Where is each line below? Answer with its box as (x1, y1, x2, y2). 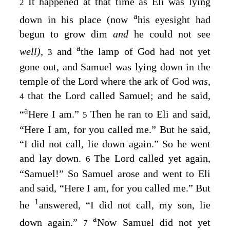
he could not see (134, 28, 210, 40)
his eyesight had (137, 14, 211, 26)
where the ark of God (98, 75, 192, 87)
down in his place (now (20, 14, 133, 26)
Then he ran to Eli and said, (90, 108, 211, 120)
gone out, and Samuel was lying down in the (20, 61, 210, 72)
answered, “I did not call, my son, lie (39, 199, 210, 211)
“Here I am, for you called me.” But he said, (20, 123, 210, 135)
